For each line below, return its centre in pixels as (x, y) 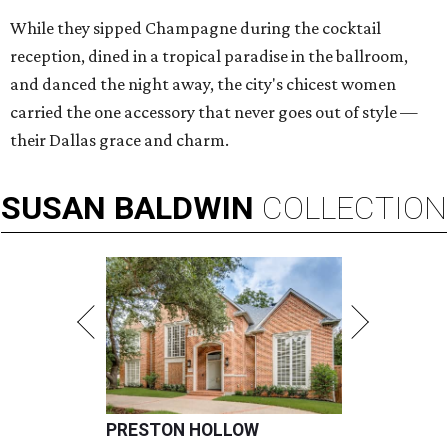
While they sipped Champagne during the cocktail (195, 28)
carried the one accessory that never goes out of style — (214, 112)
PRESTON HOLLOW (182, 430)
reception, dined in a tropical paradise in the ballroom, (209, 56)
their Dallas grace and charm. (119, 140)
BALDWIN (184, 208)
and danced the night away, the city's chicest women (203, 84)
